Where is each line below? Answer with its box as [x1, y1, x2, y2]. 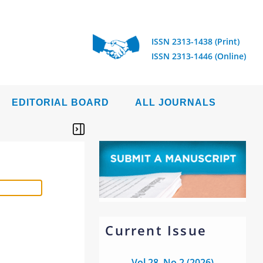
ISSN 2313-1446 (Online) [151, 50, 246, 62]
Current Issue [105, 221, 207, 239]
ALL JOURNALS [135, 97, 216, 107]
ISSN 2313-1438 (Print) [151, 36, 240, 47]
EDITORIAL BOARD [12, 97, 109, 107]
